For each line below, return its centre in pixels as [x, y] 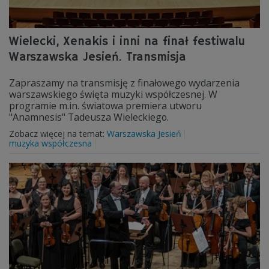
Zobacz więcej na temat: [58, 134]
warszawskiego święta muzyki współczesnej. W [113, 94]
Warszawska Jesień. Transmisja [98, 57]
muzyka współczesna [50, 143]
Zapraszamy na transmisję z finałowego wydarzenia [124, 83]
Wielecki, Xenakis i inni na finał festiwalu [127, 42]
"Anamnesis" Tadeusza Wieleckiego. [89, 117]
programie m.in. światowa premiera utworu [105, 106]
